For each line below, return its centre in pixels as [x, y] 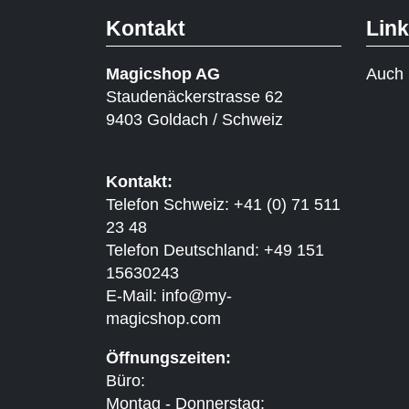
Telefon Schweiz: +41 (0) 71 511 [223, 204]
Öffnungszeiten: [168, 357]
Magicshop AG [163, 73]
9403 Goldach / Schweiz [194, 119]
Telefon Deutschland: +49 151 [215, 250]
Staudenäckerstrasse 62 [194, 96]
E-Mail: [133, 295]
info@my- [196, 295]
